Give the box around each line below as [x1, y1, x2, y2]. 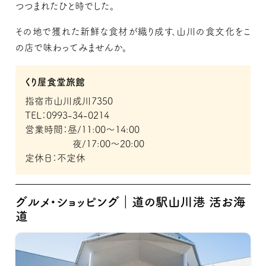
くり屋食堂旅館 [24, 77, 85, 87]
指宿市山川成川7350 [24, 96, 113, 106]
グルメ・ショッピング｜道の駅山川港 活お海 [15, 195, 246, 208]
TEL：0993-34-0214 [24, 110, 109, 120]
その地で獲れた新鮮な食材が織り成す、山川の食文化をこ [15, 26, 251, 36]
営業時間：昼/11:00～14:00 [24, 124, 140, 134]
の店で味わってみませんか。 [15, 42, 127, 52]
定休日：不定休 [24, 153, 85, 163]
